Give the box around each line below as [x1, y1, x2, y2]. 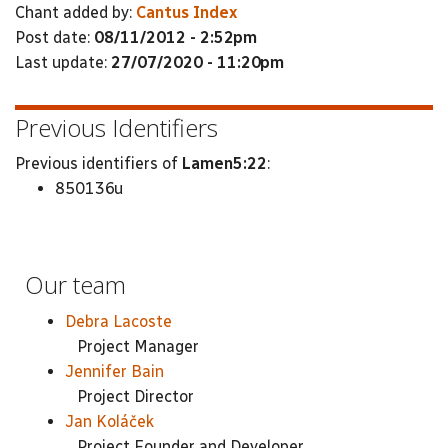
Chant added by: [15, 2, 136, 22]
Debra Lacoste [65, 311, 172, 331]
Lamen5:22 [182, 154, 267, 173]
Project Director [65, 386, 194, 406]
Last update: [15, 52, 111, 72]
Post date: [15, 27, 94, 47]
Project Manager [65, 336, 199, 356]
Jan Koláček [65, 411, 154, 431]
